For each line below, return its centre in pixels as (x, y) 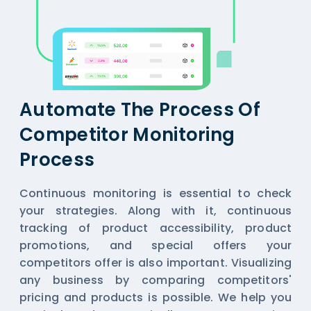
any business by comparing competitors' (155, 280)
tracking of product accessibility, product (155, 228)
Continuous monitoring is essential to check (155, 194)
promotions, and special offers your (155, 246)
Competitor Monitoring (127, 135)
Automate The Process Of (140, 110)
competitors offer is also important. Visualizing (155, 263)
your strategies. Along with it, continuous (155, 211)
